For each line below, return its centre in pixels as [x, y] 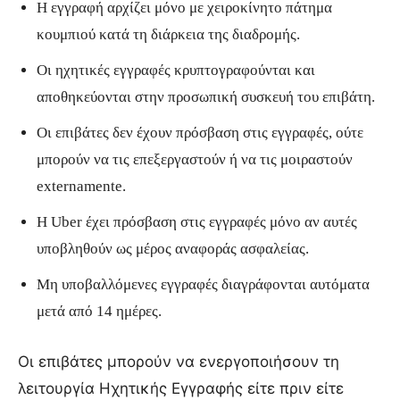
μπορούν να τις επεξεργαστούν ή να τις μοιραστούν [195, 159]
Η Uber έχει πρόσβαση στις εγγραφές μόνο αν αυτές [197, 221]
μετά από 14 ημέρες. [99, 311]
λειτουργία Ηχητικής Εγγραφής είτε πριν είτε [181, 388]
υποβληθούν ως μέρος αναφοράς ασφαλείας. [173, 248]
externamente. [81, 186]
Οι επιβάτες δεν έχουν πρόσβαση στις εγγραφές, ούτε [200, 132]
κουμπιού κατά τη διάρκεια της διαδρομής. [168, 34]
